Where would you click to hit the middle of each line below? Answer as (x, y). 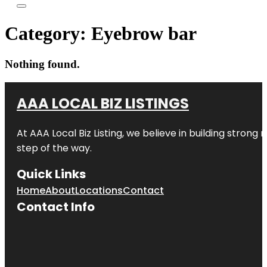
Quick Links (51, 174)
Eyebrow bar (144, 34)
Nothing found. (42, 64)
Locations (99, 190)
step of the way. (54, 148)
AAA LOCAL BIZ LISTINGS (103, 103)
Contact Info (56, 207)
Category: (48, 34)
